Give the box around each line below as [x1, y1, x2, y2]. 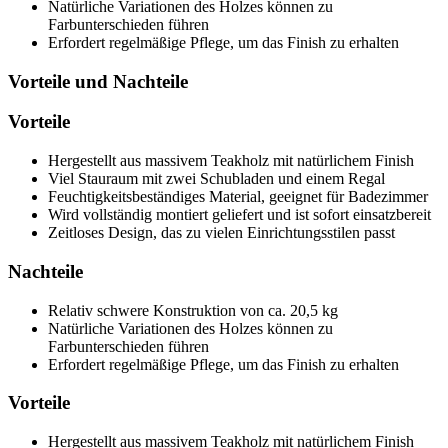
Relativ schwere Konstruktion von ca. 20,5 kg [48, 301, 338, 319]
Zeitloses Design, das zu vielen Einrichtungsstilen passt [48, 224, 395, 242]
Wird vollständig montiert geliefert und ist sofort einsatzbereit [48, 206, 431, 224]
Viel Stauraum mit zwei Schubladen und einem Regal [48, 170, 385, 188]
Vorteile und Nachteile [8, 70, 188, 92]
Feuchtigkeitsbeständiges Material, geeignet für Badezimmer [48, 188, 428, 206]
